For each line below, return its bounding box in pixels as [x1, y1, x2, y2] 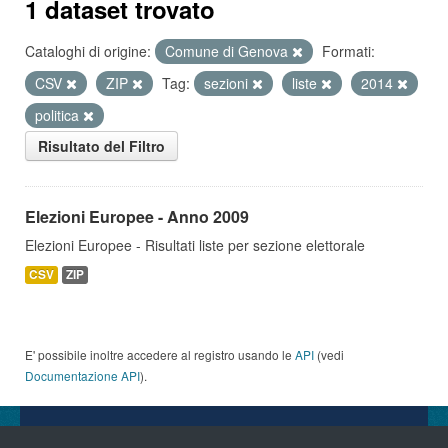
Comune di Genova [165, 41, 292, 61]
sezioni [204, 73, 252, 93]
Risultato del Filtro [38, 136, 165, 156]
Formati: [322, 41, 375, 61]
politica [35, 105, 83, 125]
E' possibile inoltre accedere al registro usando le [25, 346, 295, 363]
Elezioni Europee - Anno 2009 [25, 205, 249, 228]
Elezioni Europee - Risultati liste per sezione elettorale [25, 235, 365, 255]
